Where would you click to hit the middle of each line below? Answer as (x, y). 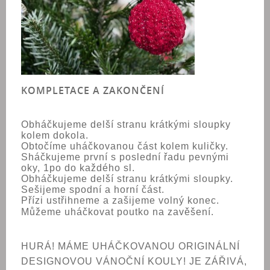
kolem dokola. (55, 135)
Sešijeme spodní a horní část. (93, 190)
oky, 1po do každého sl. (78, 168)
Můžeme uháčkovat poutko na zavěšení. (118, 212)
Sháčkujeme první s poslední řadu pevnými (125, 157)
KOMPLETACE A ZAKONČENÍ (93, 90)
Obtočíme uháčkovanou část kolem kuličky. (125, 146)
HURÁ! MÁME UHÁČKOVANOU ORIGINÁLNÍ (130, 246)
